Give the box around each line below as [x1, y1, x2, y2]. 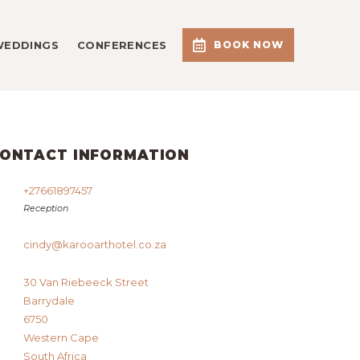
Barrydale [23, 294, 76, 308]
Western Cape [23, 331, 100, 345]
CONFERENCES [77, 38, 167, 51]
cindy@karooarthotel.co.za [23, 238, 167, 252]
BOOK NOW [214, 39, 284, 51]
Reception [23, 202, 69, 215]
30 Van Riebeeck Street [23, 276, 149, 289]
